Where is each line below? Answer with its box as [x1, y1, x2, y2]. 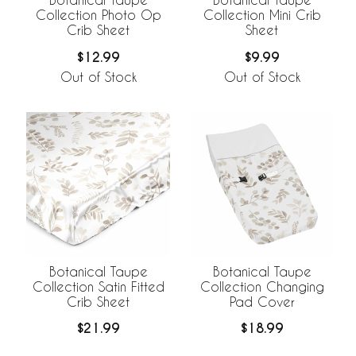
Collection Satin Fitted [32, 278, 164, 294]
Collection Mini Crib [203, 6, 321, 22]
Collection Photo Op [35, 6, 161, 22]
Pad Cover [229, 293, 295, 309]
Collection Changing [199, 278, 324, 294]
